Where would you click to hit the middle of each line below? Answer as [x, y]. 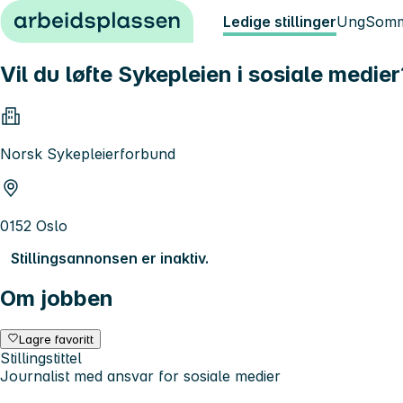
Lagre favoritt [57, 339]
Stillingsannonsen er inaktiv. [110, 258]
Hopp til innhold [63, 16]
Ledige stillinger [280, 22]
